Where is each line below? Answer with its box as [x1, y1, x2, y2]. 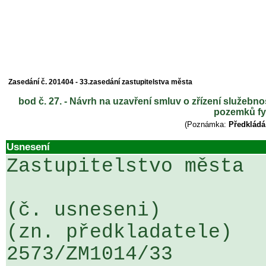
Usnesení [7, 141, 50, 153]
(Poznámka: [185, 120, 229, 129]
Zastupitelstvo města [7, 156, 244, 178]
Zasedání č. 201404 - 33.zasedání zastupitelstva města [8, 78, 192, 86]
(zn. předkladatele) [7, 221, 232, 243]
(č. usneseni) [7, 199, 161, 221]
